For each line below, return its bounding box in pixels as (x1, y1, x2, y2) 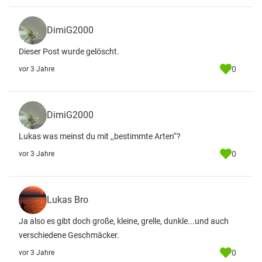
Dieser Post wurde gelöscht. (19, 47, 119, 56)
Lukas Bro (47, 194, 88, 205)
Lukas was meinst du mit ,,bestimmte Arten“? (19, 132, 181, 141)
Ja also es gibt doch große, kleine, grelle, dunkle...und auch (19, 216, 229, 226)
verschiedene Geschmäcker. (19, 230, 119, 240)
